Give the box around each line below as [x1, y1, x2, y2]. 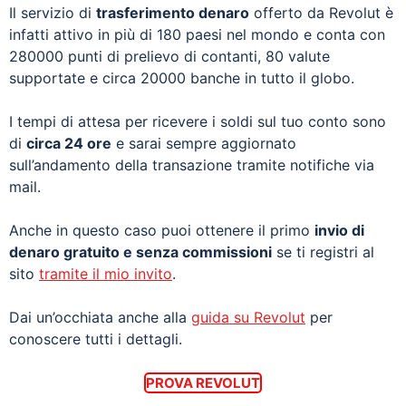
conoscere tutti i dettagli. [9, 329, 182, 348]
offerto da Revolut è [249, 3, 393, 22]
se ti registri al [272, 242, 374, 261]
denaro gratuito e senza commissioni [9, 242, 272, 261]
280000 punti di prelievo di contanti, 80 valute [9, 46, 330, 65]
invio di [314, 220, 364, 239]
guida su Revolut [191, 307, 305, 326]
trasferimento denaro [96, 3, 249, 22]
